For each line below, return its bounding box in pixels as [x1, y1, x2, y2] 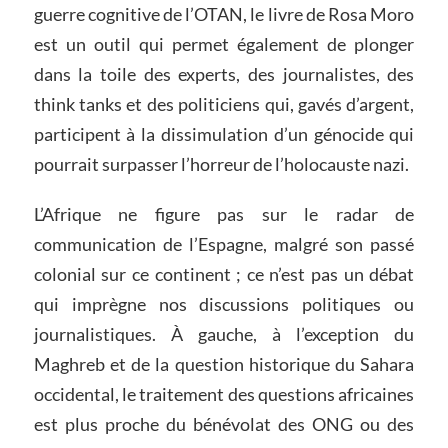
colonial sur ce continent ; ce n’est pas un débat [33, 262, 415, 285]
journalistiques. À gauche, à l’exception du [33, 322, 415, 345]
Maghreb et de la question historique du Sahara [33, 352, 415, 375]
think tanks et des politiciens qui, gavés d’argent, [33, 93, 415, 116]
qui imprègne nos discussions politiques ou [33, 292, 415, 315]
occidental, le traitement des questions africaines [33, 382, 415, 405]
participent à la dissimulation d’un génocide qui [33, 123, 415, 146]
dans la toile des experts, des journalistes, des [33, 63, 415, 86]
